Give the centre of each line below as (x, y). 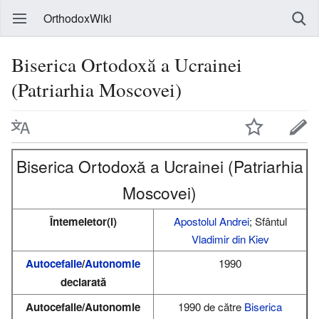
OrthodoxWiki (78, 18)
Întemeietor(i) (83, 221)
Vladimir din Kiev (230, 239)
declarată (83, 282)
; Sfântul (268, 221)
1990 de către (211, 306)
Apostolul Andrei (211, 221)
